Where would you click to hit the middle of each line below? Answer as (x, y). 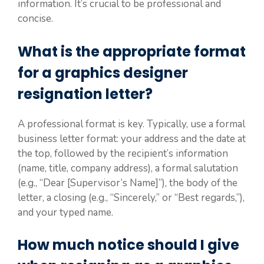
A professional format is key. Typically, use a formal (131, 124)
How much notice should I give (128, 245)
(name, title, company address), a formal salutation (128, 168)
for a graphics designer (103, 72)
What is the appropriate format (132, 51)
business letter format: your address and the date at (132, 138)
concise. (35, 19)
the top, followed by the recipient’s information (123, 153)
